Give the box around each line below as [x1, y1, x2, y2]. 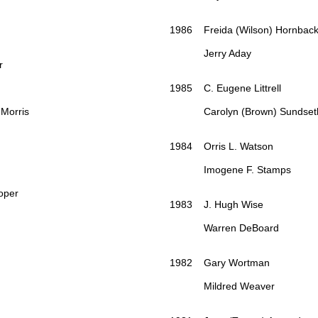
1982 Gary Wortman [170, 257, 270, 269]
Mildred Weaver [170, 280, 275, 292]
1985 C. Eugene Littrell [170, 82, 281, 94]
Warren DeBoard [170, 222, 279, 234]
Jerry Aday [170, 48, 251, 60]
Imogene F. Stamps [170, 164, 291, 176]
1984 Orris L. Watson [170, 141, 273, 153]
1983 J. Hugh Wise [170, 199, 263, 211]
